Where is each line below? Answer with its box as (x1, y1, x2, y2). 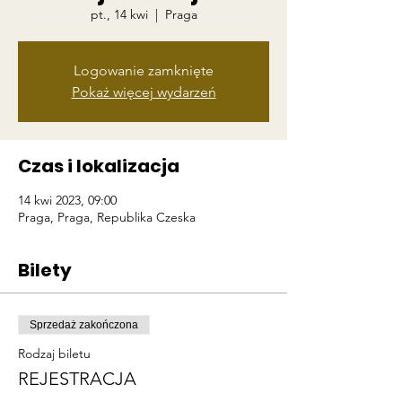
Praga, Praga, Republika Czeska (18, 209, 196, 225)
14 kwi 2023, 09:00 (18, 192, 117, 208)
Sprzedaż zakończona (30, 319, 138, 331)
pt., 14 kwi (90, 6, 148, 22)
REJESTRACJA (18, 368, 136, 389)
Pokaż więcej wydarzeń (71, 83, 216, 100)
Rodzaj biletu (18, 345, 91, 362)
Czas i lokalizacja (18, 153, 179, 179)
